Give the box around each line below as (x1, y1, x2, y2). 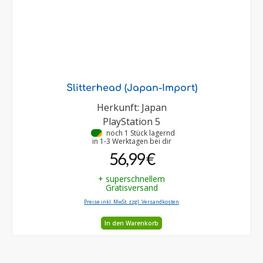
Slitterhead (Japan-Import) (66, 83, 197, 94)
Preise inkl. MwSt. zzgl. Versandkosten (84, 198, 179, 206)
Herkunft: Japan (96, 101, 167, 114)
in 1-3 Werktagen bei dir (92, 136, 171, 147)
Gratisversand (105, 182, 158, 194)
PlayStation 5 (103, 115, 160, 129)
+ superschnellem (98, 173, 165, 185)
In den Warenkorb (104, 218, 159, 227)
